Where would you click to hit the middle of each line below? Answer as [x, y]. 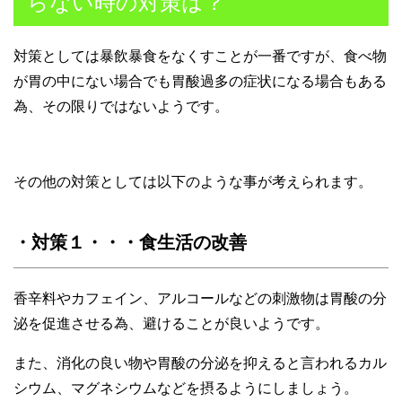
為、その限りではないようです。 [121, 106]
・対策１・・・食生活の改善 [130, 242]
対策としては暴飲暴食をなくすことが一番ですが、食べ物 [200, 56]
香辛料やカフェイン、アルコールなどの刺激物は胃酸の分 [200, 298]
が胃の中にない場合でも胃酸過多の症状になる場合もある [200, 81]
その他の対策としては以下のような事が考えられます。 [193, 181]
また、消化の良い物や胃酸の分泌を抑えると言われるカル [200, 363]
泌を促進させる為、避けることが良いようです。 [171, 323]
